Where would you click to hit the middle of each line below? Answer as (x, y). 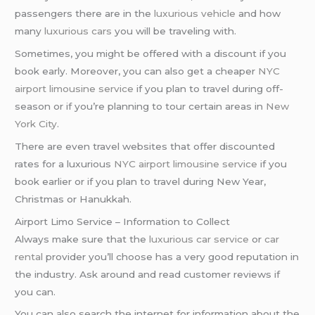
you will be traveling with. (174, 31)
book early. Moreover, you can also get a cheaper (137, 71)
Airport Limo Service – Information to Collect (123, 221)
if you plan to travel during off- (209, 88)
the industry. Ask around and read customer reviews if (148, 274)
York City (36, 123)
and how (258, 14)
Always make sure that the (82, 239)
